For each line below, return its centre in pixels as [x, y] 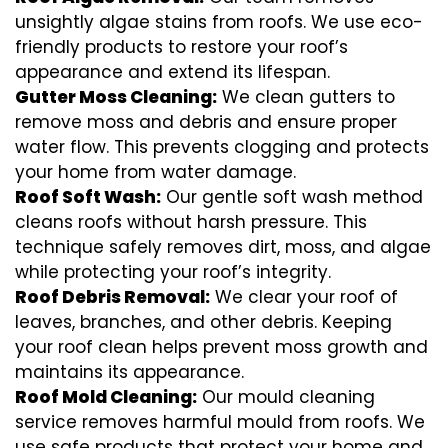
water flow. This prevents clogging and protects [222, 146]
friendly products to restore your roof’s [181, 46]
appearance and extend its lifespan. [172, 71]
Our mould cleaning [286, 396]
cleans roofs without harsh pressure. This [191, 221]
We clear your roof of [304, 296]
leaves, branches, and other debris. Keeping [203, 321]
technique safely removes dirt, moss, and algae [223, 246]
